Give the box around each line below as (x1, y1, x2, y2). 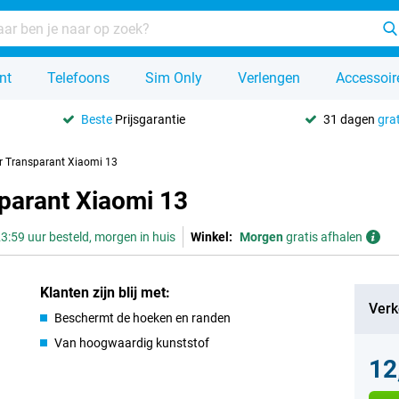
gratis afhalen (283, 230, 362, 244)
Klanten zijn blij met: (40, 284, 171, 301)
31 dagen (322, 111, 378, 126)
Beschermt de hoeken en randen (54, 311, 232, 325)
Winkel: (191, 230, 232, 244)
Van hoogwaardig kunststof (54, 336, 210, 350)
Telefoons (47, 69, 110, 86)
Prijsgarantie (112, 111, 186, 126)
